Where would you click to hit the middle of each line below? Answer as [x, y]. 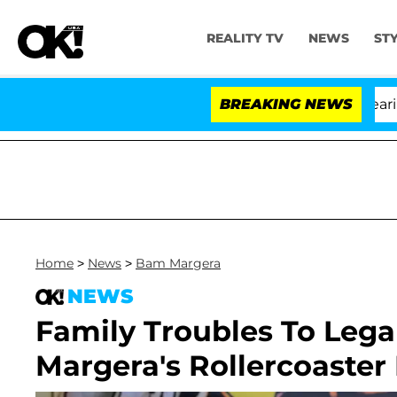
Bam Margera [178, 263]
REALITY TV [245, 39]
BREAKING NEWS [286, 104]
